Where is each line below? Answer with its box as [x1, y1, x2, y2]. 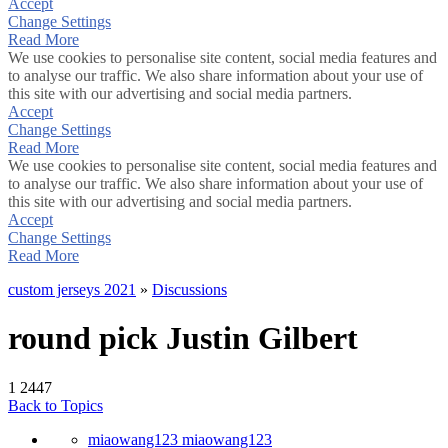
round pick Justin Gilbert [8, 320, 358, 357]
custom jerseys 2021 [8, 281, 136, 298]
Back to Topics [8, 396, 103, 414]
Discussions [152, 281, 227, 298]
